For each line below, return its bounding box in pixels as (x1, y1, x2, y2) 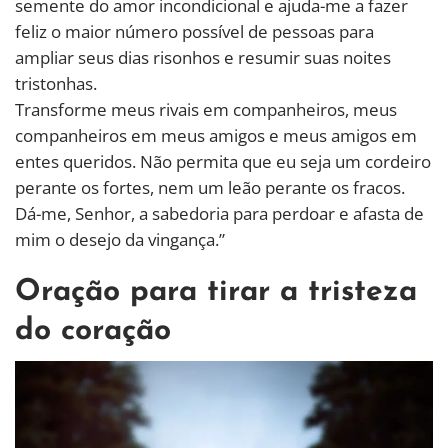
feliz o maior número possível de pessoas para (15, 19, 374, 43)
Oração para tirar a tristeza (15, 276, 417, 308)
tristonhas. (15, 71, 97, 95)
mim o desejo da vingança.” (15, 227, 225, 251)
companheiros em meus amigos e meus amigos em (15, 123, 417, 147)
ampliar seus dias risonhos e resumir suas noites (15, 45, 391, 69)
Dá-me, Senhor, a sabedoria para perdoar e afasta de (15, 201, 424, 225)
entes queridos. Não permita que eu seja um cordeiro (15, 149, 431, 173)
